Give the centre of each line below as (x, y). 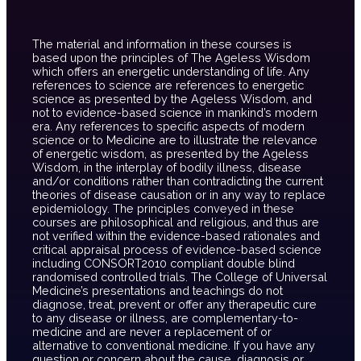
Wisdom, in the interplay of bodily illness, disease (167, 167)
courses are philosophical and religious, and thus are (176, 222)
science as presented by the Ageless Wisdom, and (172, 98)
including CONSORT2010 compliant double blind (164, 263)
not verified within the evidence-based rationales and (176, 235)
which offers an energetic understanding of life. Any (171, 71)
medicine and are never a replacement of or (152, 331)
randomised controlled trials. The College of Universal (180, 276)
